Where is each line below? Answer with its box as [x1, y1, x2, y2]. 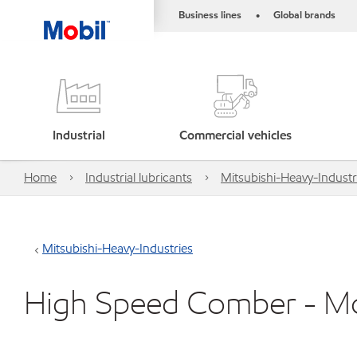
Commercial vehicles [179, 127, 292, 143]
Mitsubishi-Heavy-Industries [42, 240, 193, 257]
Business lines [178, 8, 241, 22]
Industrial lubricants [85, 169, 192, 186]
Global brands [273, 8, 335, 22]
